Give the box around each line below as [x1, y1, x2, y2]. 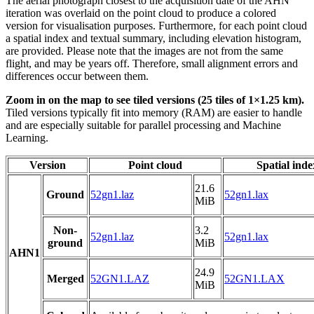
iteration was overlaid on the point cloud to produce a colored [6, 7, 276, 20]
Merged [46, 273, 84, 285]
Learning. [6, 132, 48, 144]
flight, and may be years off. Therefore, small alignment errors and [6, 57, 298, 70]
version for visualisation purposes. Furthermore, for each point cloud [6, 20, 307, 32]
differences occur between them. [6, 70, 149, 83]
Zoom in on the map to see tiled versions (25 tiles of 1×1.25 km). [6, 94, 304, 107]
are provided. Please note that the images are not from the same [6, 45, 283, 57]
